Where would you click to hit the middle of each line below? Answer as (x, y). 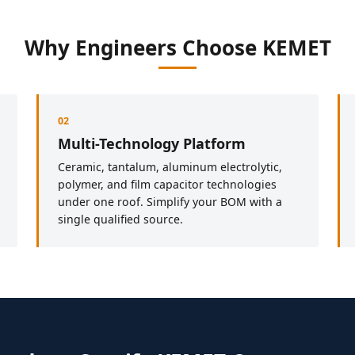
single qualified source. (120, 219)
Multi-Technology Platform (152, 143)
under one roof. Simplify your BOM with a (170, 201)
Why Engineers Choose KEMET (177, 47)
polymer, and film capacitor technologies (167, 184)
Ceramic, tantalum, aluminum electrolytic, (170, 166)
